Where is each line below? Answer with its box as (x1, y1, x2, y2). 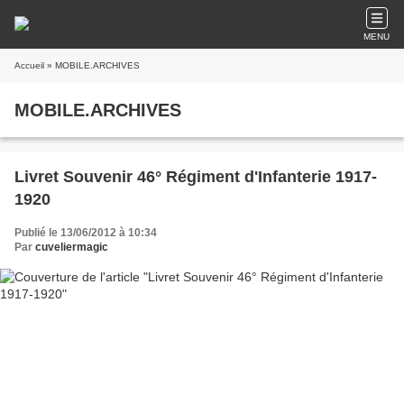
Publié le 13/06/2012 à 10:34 (14, 226, 157, 239)
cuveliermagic (35, 241, 108, 253)
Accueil (14, 60, 44, 70)
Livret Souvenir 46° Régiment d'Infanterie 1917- (14, 168, 377, 186)
